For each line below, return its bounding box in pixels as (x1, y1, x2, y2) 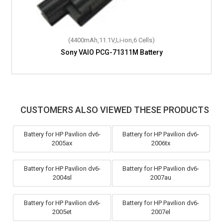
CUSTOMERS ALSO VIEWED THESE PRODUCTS (20, 104, 209, 115)
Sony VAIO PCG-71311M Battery (60, 48, 163, 56)
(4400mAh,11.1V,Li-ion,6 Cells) (68, 36, 155, 44)
